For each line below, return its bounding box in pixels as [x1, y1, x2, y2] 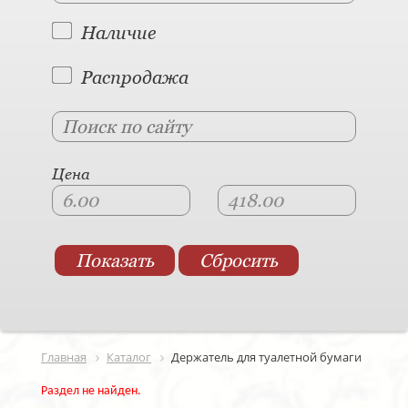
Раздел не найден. [41, 384, 141, 399]
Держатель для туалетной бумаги [171, 349, 362, 365]
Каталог [107, 349, 151, 365]
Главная [41, 349, 87, 365]
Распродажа [81, 66, 189, 88]
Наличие [81, 22, 156, 44]
